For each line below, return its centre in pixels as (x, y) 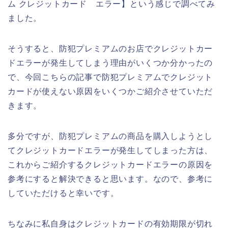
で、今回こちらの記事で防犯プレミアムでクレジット (110, 77)
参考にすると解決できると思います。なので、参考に (110, 179)
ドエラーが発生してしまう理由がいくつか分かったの (110, 63)
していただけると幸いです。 (63, 193)
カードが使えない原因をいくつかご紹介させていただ (110, 92)
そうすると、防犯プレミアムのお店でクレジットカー (110, 49)
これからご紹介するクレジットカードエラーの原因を (110, 165)
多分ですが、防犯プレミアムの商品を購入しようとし (110, 136)
